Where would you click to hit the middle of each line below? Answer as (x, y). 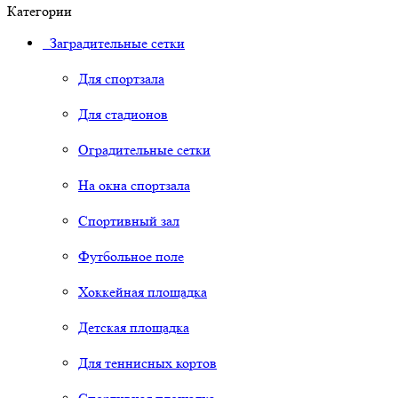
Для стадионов (123, 115)
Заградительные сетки (114, 44)
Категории (40, 12)
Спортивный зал (129, 221)
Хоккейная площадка (143, 292)
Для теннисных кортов (147, 363)
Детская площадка (134, 328)
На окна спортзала (134, 186)
